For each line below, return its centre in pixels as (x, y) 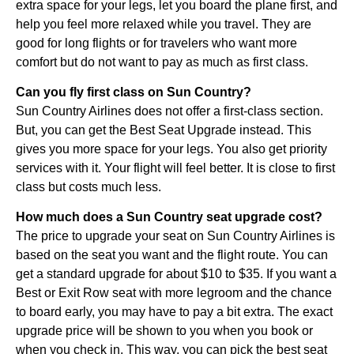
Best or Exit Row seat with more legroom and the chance (174, 293)
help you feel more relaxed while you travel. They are (164, 24)
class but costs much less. (88, 186)
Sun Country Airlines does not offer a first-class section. (169, 111)
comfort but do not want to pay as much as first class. (162, 62)
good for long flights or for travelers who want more (156, 43)
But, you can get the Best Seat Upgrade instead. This (164, 130)
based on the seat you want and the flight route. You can (172, 255)
